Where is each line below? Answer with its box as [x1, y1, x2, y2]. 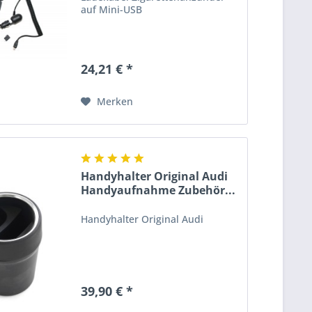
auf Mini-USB [81, 2, 143, 16]
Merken [97, 94, 134, 108]
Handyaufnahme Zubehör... [81, 182, 236, 198]
